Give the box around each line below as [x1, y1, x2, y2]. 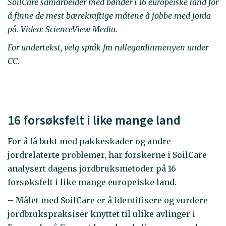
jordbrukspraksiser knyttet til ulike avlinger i [8, 209, 195, 219]
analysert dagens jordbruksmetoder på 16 [8, 163, 176, 174]
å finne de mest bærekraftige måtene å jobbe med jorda [8, 10, 211, 21]
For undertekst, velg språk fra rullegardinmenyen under [8, 42, 208, 53]
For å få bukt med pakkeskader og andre [8, 136, 171, 146]
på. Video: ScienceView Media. [8, 24, 120, 34]
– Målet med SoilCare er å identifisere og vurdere [8, 195, 208, 206]
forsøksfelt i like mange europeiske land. [8, 177, 177, 187]
